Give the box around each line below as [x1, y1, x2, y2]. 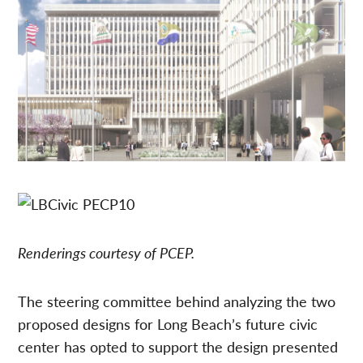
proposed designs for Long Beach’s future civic [18, 313, 318, 334]
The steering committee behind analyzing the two [18, 290, 336, 311]
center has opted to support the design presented [18, 335, 339, 357]
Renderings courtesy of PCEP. [18, 241, 195, 263]
